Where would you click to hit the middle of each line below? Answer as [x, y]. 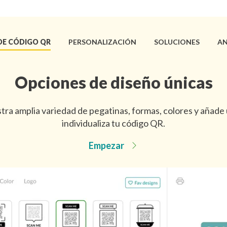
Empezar [106, 145]
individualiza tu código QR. [113, 123]
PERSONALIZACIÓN [102, 42]
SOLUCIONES [177, 42]
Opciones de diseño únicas [113, 82]
